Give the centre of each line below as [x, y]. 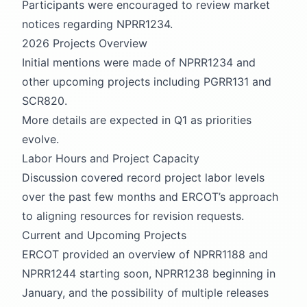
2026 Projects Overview [85, 43]
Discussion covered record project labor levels [143, 177]
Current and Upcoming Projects [104, 235]
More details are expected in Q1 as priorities [137, 120]
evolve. [40, 139]
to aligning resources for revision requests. [133, 216]
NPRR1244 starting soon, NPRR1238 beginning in [149, 273]
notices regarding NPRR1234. [97, 24]
